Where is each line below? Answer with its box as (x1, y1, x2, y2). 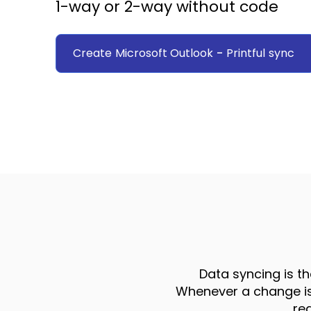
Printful (226, 45, 265, 61)
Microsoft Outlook (115, 45, 213, 61)
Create (73, 45, 112, 61)
